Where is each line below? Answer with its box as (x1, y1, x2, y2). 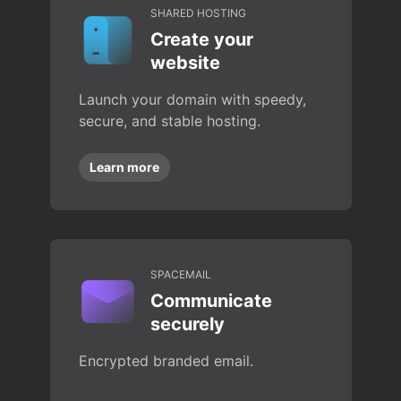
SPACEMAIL (149, 268, 211, 281)
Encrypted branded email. (78, 352, 253, 370)
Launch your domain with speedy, (78, 90, 306, 108)
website (149, 52, 220, 73)
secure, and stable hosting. (78, 112, 260, 130)
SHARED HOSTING (149, 6, 246, 20)
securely (149, 313, 225, 335)
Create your (149, 29, 253, 50)
